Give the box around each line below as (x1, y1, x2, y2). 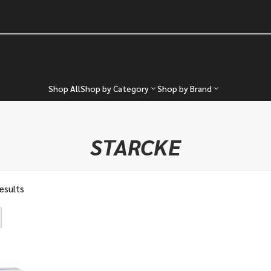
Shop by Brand (157, 83, 212, 94)
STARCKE (90, 132, 181, 160)
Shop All (48, 83, 80, 94)
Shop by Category (80, 83, 149, 94)
